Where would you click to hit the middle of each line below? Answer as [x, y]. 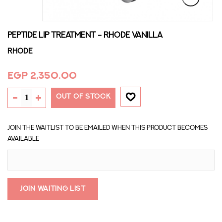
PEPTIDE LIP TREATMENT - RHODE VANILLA [85, 35]
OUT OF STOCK [83, 96]
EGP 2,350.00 [42, 76]
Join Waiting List [53, 189]
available [23, 139]
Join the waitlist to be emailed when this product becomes [108, 128]
